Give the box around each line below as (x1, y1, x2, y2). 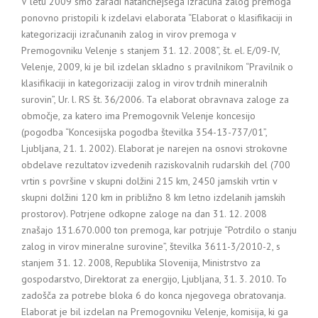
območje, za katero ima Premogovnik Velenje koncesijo (21, 109, 256, 122)
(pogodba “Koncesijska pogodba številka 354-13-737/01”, (21, 126, 267, 138)
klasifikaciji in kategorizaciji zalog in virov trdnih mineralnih (21, 77, 268, 89)
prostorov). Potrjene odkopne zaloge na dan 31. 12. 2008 (21, 207, 267, 220)
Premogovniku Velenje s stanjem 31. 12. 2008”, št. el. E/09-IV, (21, 44, 280, 57)
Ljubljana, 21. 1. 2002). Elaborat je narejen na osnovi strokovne (21, 142, 287, 155)
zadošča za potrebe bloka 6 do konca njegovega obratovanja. (21, 289, 285, 302)
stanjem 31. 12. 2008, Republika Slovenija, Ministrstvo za (21, 256, 261, 269)
